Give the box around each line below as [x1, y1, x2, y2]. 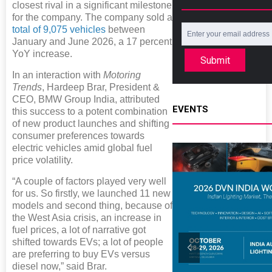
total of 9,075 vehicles [12, 24, 106, 35]
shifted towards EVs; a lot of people [12, 236, 163, 247]
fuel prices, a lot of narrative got [12, 224, 146, 235]
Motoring [103, 69, 141, 80]
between [106, 24, 145, 35]
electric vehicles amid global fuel [12, 142, 152, 153]
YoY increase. [12, 48, 72, 59]
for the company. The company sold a [12, 12, 172, 22]
